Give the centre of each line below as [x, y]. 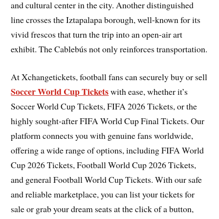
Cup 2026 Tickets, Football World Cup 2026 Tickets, [104, 164]
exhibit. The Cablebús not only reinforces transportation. [109, 49]
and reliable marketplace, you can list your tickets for [103, 194]
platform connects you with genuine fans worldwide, [102, 135]
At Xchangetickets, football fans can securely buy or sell [109, 77]
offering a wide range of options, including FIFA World [108, 150]
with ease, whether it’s [148, 91]
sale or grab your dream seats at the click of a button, [102, 208]
